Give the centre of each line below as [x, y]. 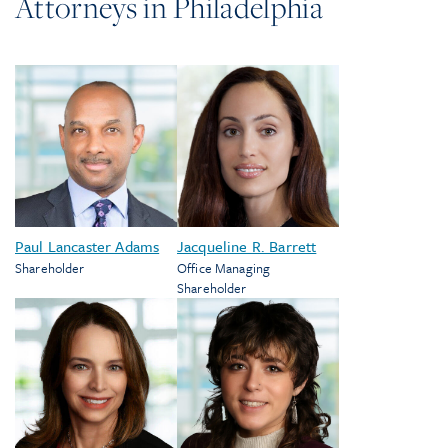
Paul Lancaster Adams [87, 246]
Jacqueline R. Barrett [247, 246]
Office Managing [224, 268]
